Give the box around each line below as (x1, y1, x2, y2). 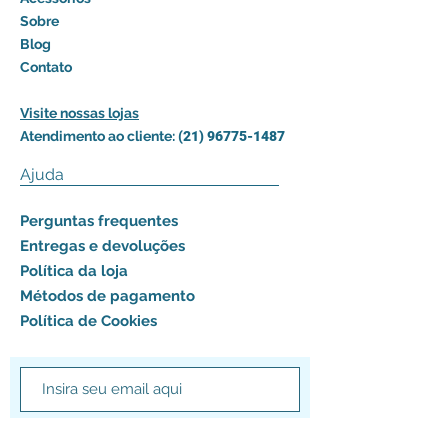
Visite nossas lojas (20, 105, 139, 121)
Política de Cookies (20, 312, 157, 330)
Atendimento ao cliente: (20, 128, 175, 144)
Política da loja (20, 262, 128, 280)
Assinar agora (109, 425, 211, 444)
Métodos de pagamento (20, 287, 195, 305)
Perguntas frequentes (20, 212, 178, 230)
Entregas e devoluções (20, 237, 185, 255)
